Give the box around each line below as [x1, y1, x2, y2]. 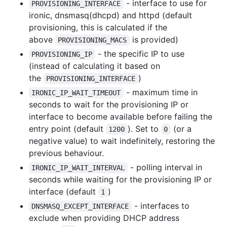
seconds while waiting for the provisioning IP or [29, 174, 212, 184]
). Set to [127, 123, 161, 134]
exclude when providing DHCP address [29, 212, 179, 223]
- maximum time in [123, 87, 200, 97]
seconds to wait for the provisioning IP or [29, 99, 188, 109]
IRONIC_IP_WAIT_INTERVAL [31, 163, 125, 172]
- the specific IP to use [95, 48, 187, 59]
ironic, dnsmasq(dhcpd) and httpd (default [29, 10, 192, 20]
